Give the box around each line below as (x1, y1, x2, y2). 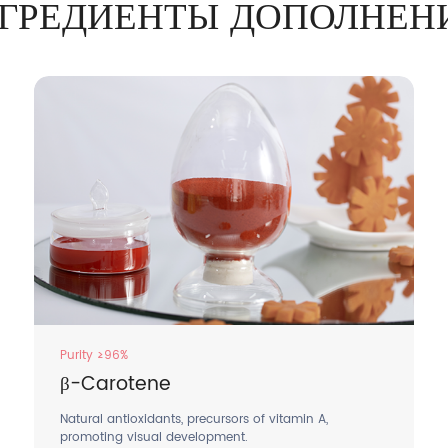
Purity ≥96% (59, 345, 128, 365)
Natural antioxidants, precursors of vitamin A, (59, 409, 328, 429)
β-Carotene (59, 369, 171, 401)
